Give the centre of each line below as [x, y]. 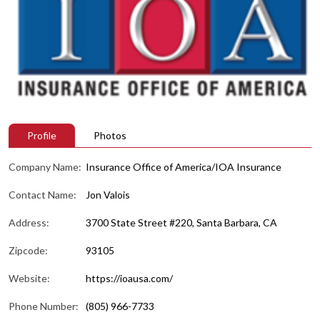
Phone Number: [44, 306]
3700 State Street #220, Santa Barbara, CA [181, 222]
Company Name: [45, 166]
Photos [110, 135]
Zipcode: [28, 250]
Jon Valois [108, 194]
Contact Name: [42, 194]
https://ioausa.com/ [129, 278]
